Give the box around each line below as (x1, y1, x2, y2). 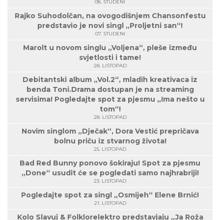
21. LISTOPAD (94, 200, 126, 206)
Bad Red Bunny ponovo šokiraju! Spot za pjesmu (20, 159, 200, 167)
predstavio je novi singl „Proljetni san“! (37, 21, 183, 30)
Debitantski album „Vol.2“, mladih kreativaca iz (23, 75, 197, 84)
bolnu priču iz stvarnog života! (54, 137, 166, 145)
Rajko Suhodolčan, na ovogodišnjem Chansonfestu (14, 11, 206, 20)
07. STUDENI (95, 30, 125, 37)
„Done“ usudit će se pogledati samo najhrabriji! (21, 168, 199, 177)
